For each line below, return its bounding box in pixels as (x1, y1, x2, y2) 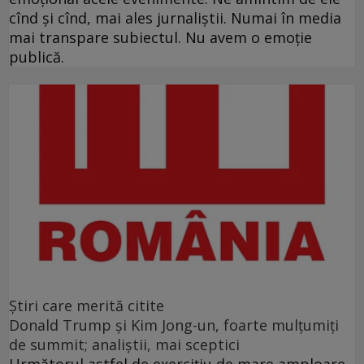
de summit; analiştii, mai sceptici (9, 335, 240, 355)
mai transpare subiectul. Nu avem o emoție (9, 27, 312, 47)
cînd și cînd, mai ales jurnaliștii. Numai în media (9, 7, 341, 28)
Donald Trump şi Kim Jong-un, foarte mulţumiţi (9, 315, 339, 336)
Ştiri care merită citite (9, 296, 164, 316)
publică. (9, 46, 64, 67)
